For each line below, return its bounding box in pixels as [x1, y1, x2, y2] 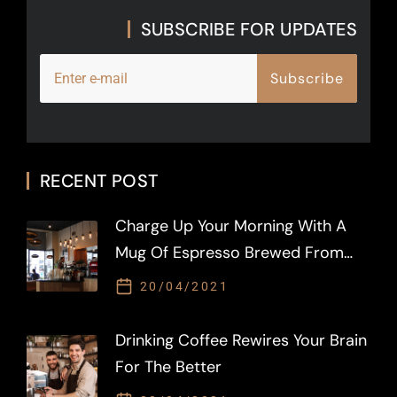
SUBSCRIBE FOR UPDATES [140, 18, 357, 42]
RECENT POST [40, 169, 159, 193]
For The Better [115, 356, 222, 378]
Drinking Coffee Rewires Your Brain [115, 330, 367, 352]
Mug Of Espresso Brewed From [115, 242, 344, 264]
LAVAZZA [115, 269, 180, 291]
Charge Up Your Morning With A [115, 215, 346, 237]
